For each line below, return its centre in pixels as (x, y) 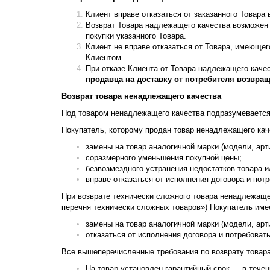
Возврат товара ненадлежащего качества (141, 96)
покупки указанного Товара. (136, 36)
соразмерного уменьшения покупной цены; (164, 158)
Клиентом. (105, 58)
